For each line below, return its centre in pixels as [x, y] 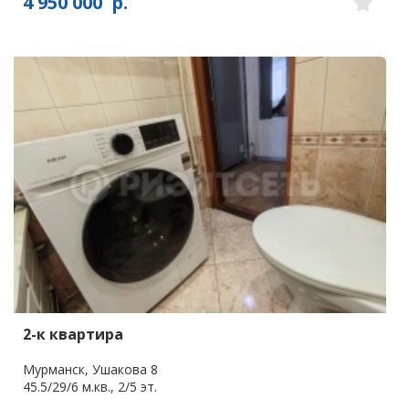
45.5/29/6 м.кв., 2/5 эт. [90, 386]
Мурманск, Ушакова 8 [90, 369]
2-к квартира [73, 334]
